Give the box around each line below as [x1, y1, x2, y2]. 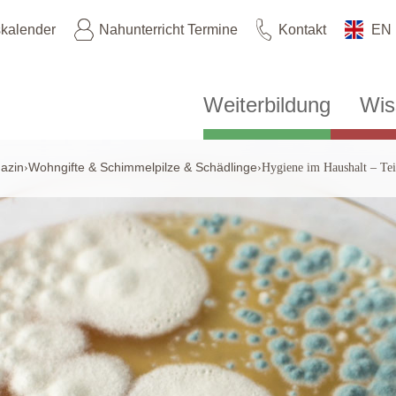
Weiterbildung [203, 93, 331, 117]
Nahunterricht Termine [99, 21, 239, 37]
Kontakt [278, 21, 327, 37]
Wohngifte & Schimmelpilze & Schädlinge [27, 160, 257, 174]
